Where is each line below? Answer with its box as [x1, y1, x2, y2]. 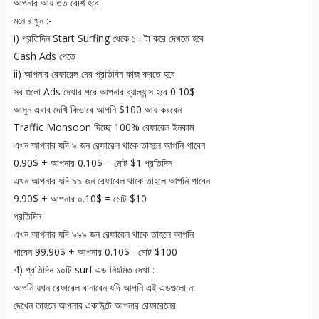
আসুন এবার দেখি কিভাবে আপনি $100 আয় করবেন [13, 103, 182, 117]
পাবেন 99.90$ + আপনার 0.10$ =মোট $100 [13, 245, 177, 259]
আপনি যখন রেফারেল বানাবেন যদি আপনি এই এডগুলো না [13, 281, 195, 295]
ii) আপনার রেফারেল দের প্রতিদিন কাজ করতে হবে [13, 67, 175, 81]
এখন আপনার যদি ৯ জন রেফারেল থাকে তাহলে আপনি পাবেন [13, 138, 205, 152]
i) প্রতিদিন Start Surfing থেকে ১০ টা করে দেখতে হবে [13, 31, 204, 46]
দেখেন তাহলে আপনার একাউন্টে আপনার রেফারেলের [13, 298, 176, 313]
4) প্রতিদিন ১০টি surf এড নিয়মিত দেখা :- [13, 263, 158, 277]
